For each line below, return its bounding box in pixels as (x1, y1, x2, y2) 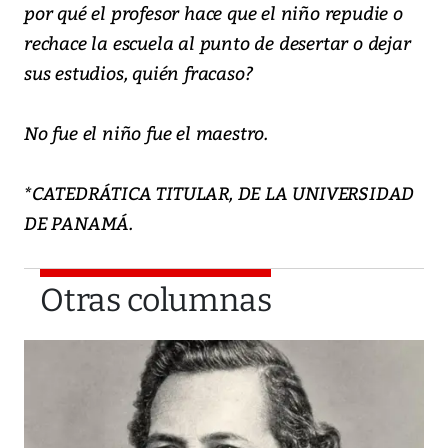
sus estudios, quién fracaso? (24, 60, 253, 86)
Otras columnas (40, 281, 272, 320)
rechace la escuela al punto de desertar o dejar (24, 30, 411, 56)
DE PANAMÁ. (24, 210, 134, 236)
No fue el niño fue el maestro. (24, 120, 268, 146)
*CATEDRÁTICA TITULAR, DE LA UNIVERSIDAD (24, 180, 415, 206)
